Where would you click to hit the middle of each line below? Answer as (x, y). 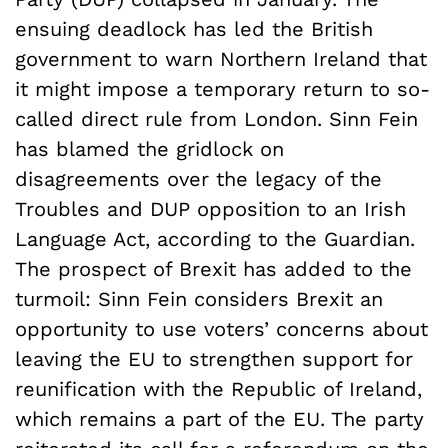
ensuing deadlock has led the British (194, 28)
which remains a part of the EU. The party (219, 418)
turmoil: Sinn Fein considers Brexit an (199, 298)
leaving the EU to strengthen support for (214, 358)
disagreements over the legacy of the (198, 178)
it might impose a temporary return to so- (222, 88)
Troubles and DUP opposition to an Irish (210, 208)
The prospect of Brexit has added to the (213, 268)
